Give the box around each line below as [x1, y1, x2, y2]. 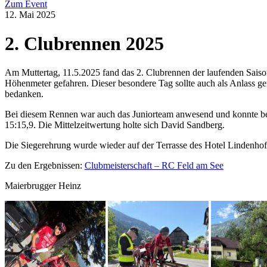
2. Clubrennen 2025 [5, 33, 164, 55]
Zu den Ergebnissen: [5, 160, 85, 170]
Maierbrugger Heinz [5, 180, 81, 191]
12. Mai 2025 [5, 10, 55, 20]
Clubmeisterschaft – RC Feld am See [85, 160, 223, 170]
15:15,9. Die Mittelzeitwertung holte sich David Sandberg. [5, 119, 225, 130]
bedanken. [5, 88, 44, 99]
